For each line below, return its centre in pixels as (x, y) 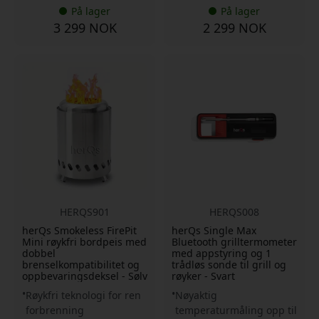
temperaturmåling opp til (236, 310)
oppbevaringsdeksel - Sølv (85, 276)
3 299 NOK (85, 27)
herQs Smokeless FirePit (79, 230)
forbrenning (55, 310)
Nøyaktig (196, 295)
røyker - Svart (203, 276)
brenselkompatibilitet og (81, 264)
